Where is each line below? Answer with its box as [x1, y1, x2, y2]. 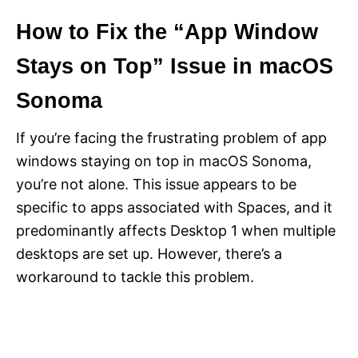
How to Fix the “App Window [16, 19, 318, 44]
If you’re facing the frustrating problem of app [16, 129, 327, 146]
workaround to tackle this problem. [16, 268, 254, 285]
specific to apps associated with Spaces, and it [16, 198, 332, 216]
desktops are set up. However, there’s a [16, 245, 282, 262]
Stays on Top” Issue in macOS [16, 54, 333, 78]
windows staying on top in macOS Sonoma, [16, 152, 312, 169]
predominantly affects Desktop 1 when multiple [16, 221, 336, 239]
